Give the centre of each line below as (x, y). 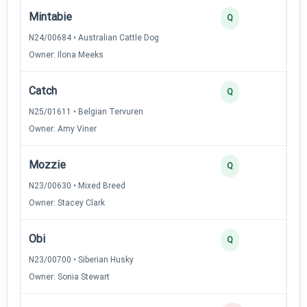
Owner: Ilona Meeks (66, 54)
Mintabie (50, 16)
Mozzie (47, 164)
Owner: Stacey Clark (67, 202)
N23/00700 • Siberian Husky (81, 259)
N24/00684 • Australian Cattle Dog (94, 37)
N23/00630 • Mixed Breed (77, 185)
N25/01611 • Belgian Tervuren (86, 111)
